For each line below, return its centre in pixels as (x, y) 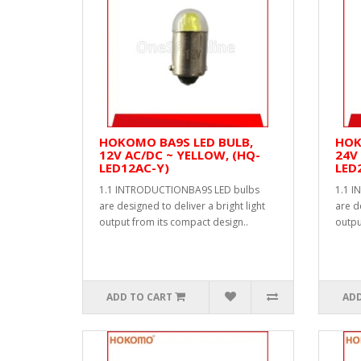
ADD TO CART (140, 297)
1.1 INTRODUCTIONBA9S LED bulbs (179, 190)
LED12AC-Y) (134, 168)
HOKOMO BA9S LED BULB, (176, 142)
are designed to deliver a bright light (182, 206)
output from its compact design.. (174, 222)
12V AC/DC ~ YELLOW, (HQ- (180, 155)
